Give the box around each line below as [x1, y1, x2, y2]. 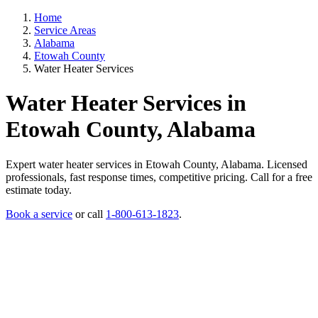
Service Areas [34, 24, 96, 36]
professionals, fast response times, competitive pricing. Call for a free [6, 170, 312, 183]
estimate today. [6, 183, 72, 196]
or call [72, 207, 106, 220]
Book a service [6, 207, 72, 220]
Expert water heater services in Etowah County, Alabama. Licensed [6, 158, 307, 170]
